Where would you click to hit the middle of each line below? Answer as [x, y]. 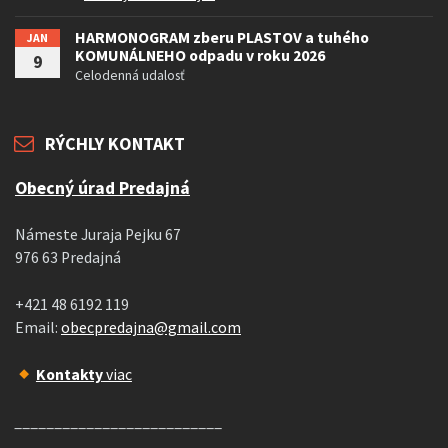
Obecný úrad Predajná [102, 188]
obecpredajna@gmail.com [151, 328]
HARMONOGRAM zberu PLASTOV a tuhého [222, 38]
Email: [38, 328]
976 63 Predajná [68, 258]
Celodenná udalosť [130, 75]
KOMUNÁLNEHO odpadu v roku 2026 [200, 56]
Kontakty [69, 375]
